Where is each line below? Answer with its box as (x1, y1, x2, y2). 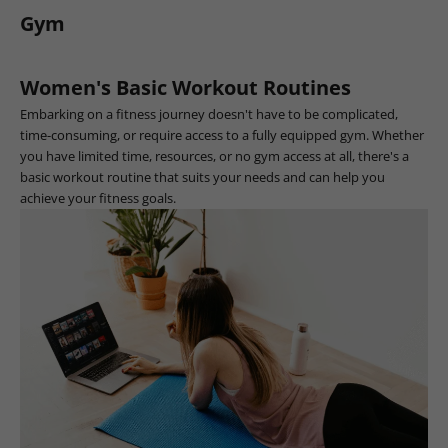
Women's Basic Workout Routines (20, 73, 351, 101)
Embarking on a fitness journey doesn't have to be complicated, (20, 104, 398, 123)
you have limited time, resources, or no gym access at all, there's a (20, 146, 409, 165)
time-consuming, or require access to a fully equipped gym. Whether (20, 125, 424, 144)
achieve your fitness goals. (20, 188, 176, 207)
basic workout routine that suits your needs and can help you (20, 167, 385, 186)
